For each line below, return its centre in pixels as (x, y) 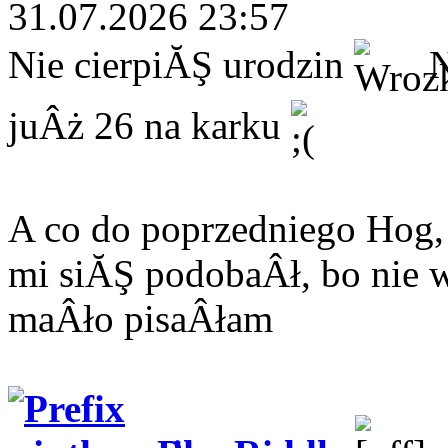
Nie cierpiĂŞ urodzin (181, 65)
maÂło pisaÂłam (140, 318)
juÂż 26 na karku (149, 126)
